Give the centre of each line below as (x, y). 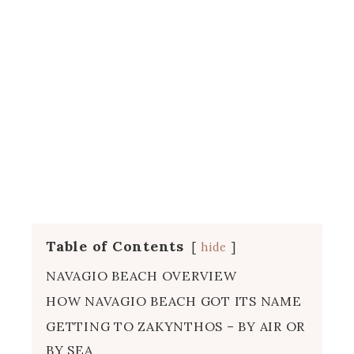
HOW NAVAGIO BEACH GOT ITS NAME (174, 301)
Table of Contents (115, 246)
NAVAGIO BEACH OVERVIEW (141, 275)
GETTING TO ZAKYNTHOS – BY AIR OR (175, 326)
